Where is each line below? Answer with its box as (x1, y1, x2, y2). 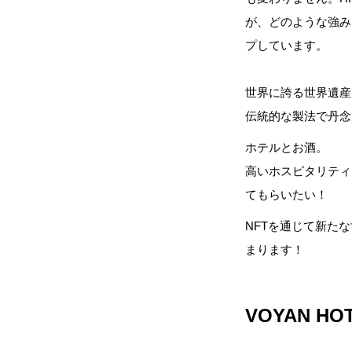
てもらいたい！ (245, 188, 328, 202)
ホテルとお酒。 (245, 141, 328, 155)
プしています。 (245, 38, 328, 53)
